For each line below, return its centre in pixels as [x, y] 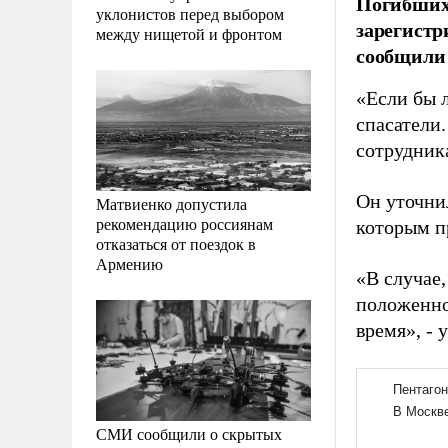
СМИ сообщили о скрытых [189, 433]
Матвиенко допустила [171, 203]
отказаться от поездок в [176, 243]
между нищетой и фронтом [189, 33]
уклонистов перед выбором [190, 13]
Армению [129, 263]
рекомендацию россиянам [184, 223]
